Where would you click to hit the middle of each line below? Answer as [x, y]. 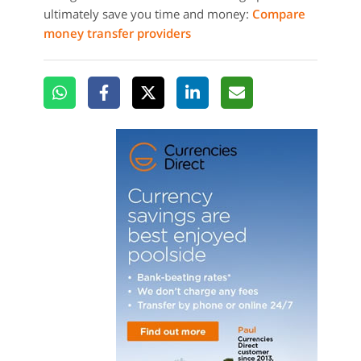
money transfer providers [117, 33]
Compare [279, 14]
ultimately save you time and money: [148, 14]
